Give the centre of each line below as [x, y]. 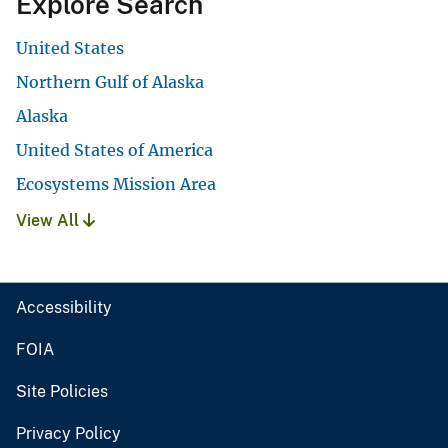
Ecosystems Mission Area [116, 184]
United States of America [114, 150]
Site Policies [62, 392]
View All [49, 221]
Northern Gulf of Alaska [110, 82]
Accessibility [64, 308]
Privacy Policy [68, 434]
